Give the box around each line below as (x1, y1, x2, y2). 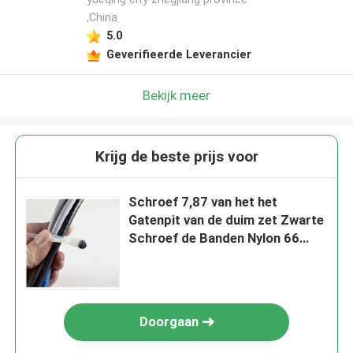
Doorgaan (139, 314, 199, 330)
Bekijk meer (143, 87, 210, 103)
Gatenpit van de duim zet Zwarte (128, 212, 325, 229)
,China (86, 11, 117, 24)
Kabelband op (128, 248, 211, 265)
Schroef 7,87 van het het (128, 194, 278, 210)
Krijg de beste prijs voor (95, 147, 258, 166)
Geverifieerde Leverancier (106, 47, 251, 61)
